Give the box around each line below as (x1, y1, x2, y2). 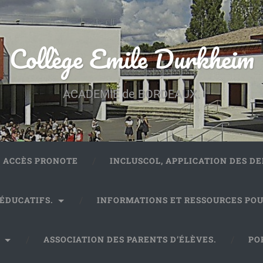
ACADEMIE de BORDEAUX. (63, 87, 200, 101)
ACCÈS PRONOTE (3, 156, 79, 166)
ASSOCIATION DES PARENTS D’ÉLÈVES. (43, 234, 217, 245)
